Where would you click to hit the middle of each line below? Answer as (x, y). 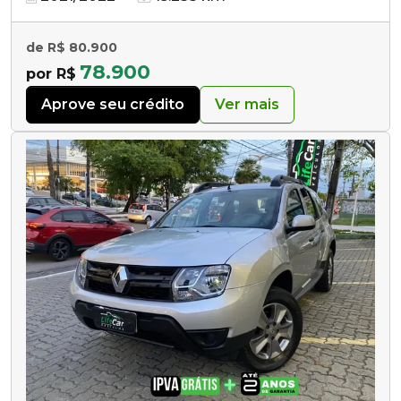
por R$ (51, 73)
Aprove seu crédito (113, 104)
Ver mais (247, 104)
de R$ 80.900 (72, 47)
